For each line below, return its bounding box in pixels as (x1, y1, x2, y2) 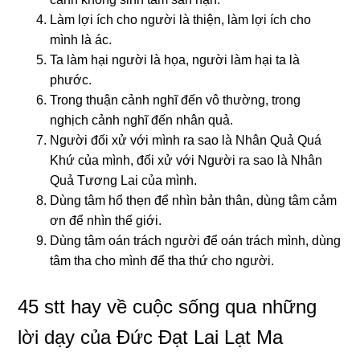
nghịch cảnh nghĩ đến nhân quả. (50, 112, 234, 127)
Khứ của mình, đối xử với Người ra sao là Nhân (50, 153, 323, 167)
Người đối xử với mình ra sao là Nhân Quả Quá (50, 133, 322, 147)
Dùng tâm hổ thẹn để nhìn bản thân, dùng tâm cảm (50, 193, 337, 207)
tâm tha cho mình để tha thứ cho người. (50, 253, 275, 268)
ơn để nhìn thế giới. (50, 213, 162, 227)
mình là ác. (50, 32, 112, 47)
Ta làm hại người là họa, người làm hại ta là (50, 52, 301, 67)
